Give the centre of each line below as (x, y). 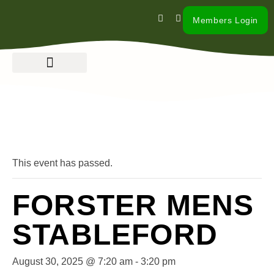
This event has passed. (62, 163)
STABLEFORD (115, 235)
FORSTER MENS (133, 205)
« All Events (40, 133)
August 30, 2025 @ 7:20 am (72, 261)
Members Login (225, 20)
